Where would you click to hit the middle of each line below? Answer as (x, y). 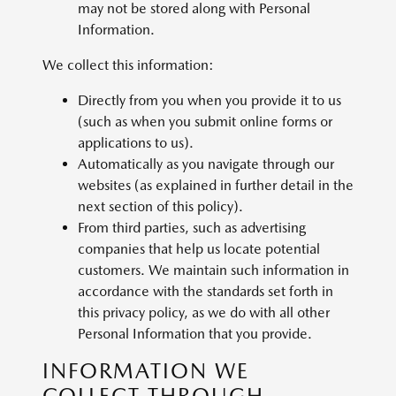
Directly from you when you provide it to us (209, 100)
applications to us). (136, 143)
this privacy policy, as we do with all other (204, 312)
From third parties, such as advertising (192, 228)
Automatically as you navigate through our (206, 164)
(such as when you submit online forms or (205, 122)
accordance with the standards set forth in (206, 291)
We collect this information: (128, 65)
